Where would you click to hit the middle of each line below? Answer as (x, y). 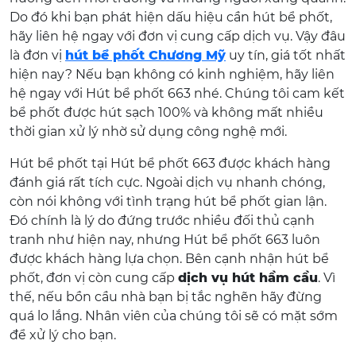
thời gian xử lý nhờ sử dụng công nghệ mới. (148, 132)
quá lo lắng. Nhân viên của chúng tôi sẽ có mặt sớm (174, 316)
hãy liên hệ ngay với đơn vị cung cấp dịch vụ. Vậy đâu (178, 36)
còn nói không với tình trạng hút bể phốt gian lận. (168, 201)
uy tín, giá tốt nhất (286, 55)
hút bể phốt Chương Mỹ (145, 55)
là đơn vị (37, 55)
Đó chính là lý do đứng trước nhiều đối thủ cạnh (162, 221)
